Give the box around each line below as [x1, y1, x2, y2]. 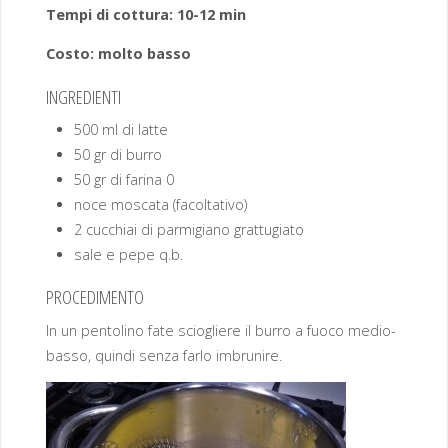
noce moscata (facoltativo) [74, 194, 248, 214]
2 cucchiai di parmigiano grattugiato [74, 219, 305, 239]
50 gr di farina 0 [74, 169, 175, 189]
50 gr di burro [74, 144, 163, 164]
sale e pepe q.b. [74, 244, 184, 264]
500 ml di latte [74, 119, 169, 139]
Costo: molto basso [45, 44, 191, 64]
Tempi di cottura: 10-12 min [45, 5, 246, 25]
